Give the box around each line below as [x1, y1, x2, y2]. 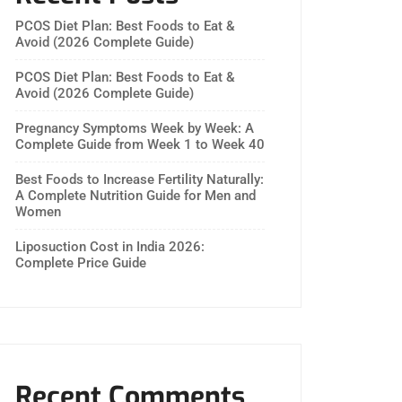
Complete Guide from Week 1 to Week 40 [15, 136, 265, 153]
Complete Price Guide [15, 255, 146, 271]
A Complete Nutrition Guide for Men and [15, 188, 256, 204]
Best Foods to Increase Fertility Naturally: [15, 171, 264, 188]
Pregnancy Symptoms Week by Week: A [15, 120, 254, 136]
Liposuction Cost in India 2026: [15, 239, 205, 255]
